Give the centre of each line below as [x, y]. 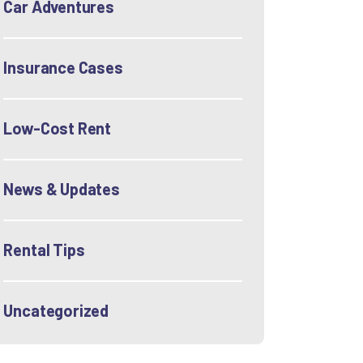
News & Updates [62, 188]
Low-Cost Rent [58, 128]
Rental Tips [44, 249]
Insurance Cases [63, 67]
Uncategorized [56, 310]
